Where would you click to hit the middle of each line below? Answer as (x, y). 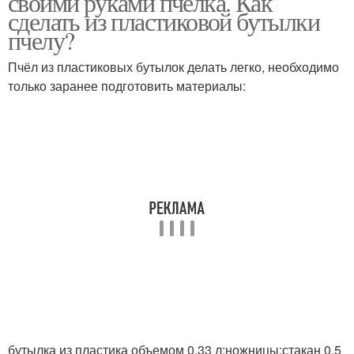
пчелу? (41, 40)
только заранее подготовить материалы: (127, 86)
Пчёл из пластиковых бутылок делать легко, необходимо (173, 67)
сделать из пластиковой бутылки (164, 21)
